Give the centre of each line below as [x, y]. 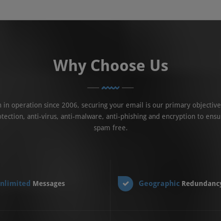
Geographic [160, 184]
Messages [49, 184]
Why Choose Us [110, 66]
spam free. [110, 128]
